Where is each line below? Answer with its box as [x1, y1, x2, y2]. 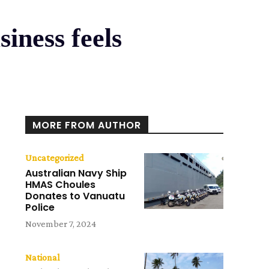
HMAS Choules [25, 178, 96, 192]
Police [25, 201, 55, 215]
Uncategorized [25, 153, 85, 163]
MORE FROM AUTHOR [32, 118, 142, 133]
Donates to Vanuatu [25, 189, 125, 204]
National [25, 252, 61, 263]
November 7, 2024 [25, 219, 97, 229]
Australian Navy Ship [25, 166, 127, 181]
